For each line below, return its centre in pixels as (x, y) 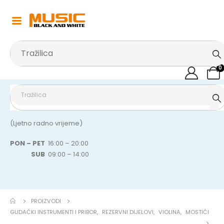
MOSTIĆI (197, 212)
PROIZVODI (46, 201)
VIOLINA (169, 212)
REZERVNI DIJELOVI (128, 212)
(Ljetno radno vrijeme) (46, 123)
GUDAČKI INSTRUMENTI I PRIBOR (53, 212)
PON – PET (28, 143)
